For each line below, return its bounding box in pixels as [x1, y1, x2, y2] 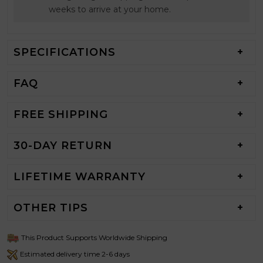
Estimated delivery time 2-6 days [20, 249, 130, 259]
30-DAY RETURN [14, 139, 112, 153]
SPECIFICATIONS [14, 46, 116, 59]
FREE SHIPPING [14, 108, 108, 122]
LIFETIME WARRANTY [14, 170, 146, 184]
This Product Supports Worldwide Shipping [21, 233, 167, 242]
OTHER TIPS [14, 201, 88, 215]
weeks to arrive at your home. [49, 4, 171, 15]
